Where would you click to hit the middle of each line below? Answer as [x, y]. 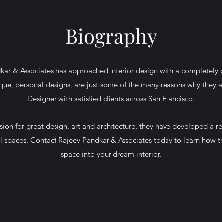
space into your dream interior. [111, 154]
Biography [111, 35]
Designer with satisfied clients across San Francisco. [111, 98]
